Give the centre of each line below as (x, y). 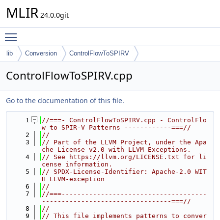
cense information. (77, 164)
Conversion (41, 53)
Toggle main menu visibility (67, 33)
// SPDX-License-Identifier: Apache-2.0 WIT (124, 172)
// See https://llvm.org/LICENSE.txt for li (124, 157)
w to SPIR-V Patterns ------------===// (116, 127)
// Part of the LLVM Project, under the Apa (124, 142)
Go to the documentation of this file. (65, 100)
